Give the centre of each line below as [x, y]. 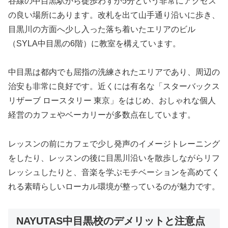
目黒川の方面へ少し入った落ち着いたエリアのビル [102, 29]
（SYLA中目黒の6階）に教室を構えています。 [94, 43]
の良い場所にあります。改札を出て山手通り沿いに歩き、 [114, 15]
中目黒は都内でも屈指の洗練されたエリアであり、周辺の [114, 72]
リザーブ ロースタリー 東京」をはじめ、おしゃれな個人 [112, 101]
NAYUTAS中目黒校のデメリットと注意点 [111, 221]
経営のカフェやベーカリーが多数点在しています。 [102, 115]
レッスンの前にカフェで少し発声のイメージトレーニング [114, 144]
